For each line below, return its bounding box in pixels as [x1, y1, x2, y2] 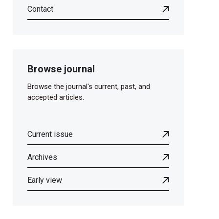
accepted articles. [27, 93, 84, 102]
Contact [27, 4, 53, 14]
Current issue [27, 130, 73, 139]
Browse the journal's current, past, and [27, 82, 150, 91]
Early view [27, 175, 62, 185]
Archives [27, 153, 57, 162]
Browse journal [27, 63, 95, 75]
